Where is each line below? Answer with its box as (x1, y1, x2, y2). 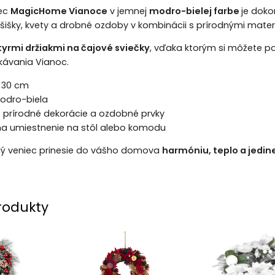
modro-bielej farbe (149, 4, 241, 17)
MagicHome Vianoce (10, 4, 107, 17)
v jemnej (107, 4, 149, 17)
